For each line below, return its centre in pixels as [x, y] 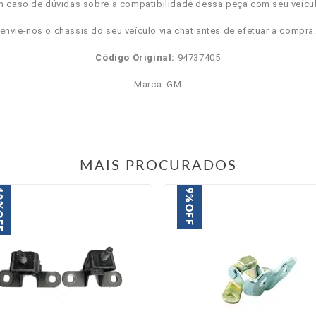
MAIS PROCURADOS [158, 164]
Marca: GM [158, 84]
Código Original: [135, 57]
